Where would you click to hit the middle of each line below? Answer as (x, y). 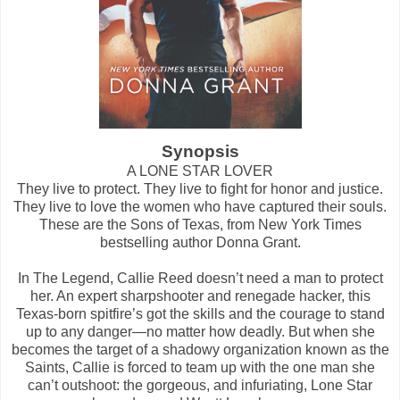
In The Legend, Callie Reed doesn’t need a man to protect (200, 278)
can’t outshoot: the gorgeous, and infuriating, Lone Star (200, 385)
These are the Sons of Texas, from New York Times (200, 224)
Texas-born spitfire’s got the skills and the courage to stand (200, 313)
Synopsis (200, 151)
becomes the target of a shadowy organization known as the (200, 349)
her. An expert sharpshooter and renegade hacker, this (200, 296)
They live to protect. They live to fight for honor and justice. (200, 188)
